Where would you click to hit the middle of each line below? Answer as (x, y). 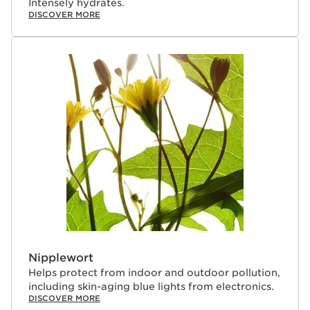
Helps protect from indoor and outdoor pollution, (154, 273)
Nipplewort (61, 258)
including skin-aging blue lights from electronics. (151, 286)
